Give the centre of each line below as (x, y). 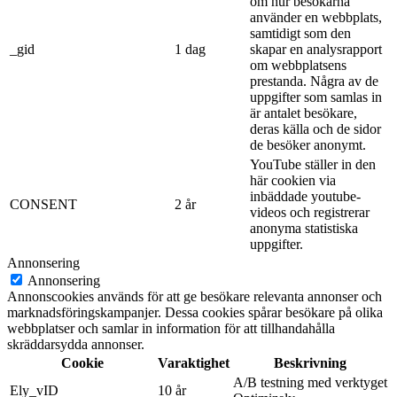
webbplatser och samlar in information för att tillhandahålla (171, 328)
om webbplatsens (298, 65)
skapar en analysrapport (316, 49)
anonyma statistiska (304, 228)
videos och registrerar (310, 212)
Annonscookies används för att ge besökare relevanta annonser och (195, 296)
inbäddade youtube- (305, 196)
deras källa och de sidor (315, 128)
